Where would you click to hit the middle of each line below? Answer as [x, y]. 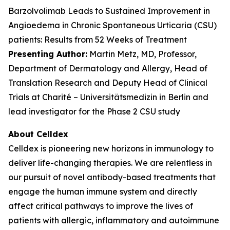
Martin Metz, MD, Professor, [142, 54]
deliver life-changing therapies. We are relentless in [110, 163]
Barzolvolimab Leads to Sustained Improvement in [109, 11]
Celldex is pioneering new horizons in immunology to [111, 148]
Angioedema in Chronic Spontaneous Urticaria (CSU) [112, 25]
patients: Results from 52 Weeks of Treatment [98, 40]
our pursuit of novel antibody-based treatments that [112, 177]
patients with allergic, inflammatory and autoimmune [114, 220]
